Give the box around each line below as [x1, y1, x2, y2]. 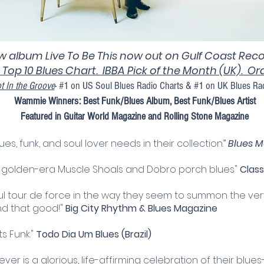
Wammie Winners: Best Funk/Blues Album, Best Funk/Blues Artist [14, 94, 256, 107]
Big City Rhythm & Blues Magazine [65, 201, 217, 215]
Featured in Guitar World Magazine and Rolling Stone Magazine [21, 110, 249, 123]
